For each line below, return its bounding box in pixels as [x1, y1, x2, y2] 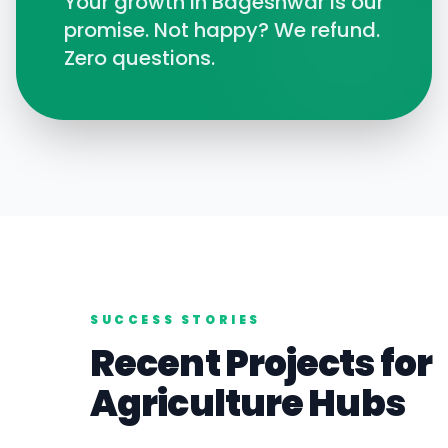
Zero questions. [64, 44, 215, 72]
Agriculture [90, 378, 304, 429]
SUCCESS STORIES [90, 311, 262, 328]
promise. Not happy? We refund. [64, 16, 380, 44]
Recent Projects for [90, 338, 432, 389]
